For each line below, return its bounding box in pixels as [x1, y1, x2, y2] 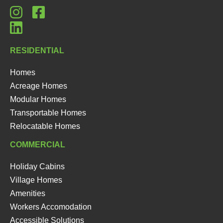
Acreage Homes [10, 82, 67, 91]
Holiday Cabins [10, 162, 65, 171]
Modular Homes [10, 95, 66, 104]
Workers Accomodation [10, 203, 92, 212]
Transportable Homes [10, 109, 86, 117]
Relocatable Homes [10, 122, 80, 131]
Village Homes [10, 176, 62, 185]
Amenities [10, 189, 45, 198]
